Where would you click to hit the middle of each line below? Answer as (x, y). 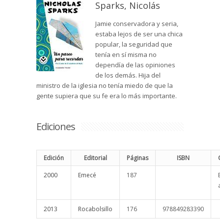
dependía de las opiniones (135, 65)
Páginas (137, 158)
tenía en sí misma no (126, 55)
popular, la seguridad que (134, 44)
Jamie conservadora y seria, (137, 24)
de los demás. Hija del (128, 75)
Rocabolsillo (95, 209)
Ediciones (56, 127)
